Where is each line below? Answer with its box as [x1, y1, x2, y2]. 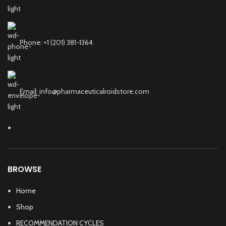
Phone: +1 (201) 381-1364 [20, 37, 93, 47]
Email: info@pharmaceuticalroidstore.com [20, 86, 149, 96]
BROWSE [8, 163, 41, 175]
